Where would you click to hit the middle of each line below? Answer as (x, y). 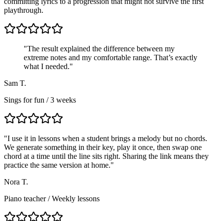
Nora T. (16, 182)
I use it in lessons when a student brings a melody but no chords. (107, 138)
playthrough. (24, 10)
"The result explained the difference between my (99, 48)
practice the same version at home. (57, 165)
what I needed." (48, 66)
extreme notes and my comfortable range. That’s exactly (110, 57)
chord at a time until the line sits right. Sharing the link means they (106, 156)
